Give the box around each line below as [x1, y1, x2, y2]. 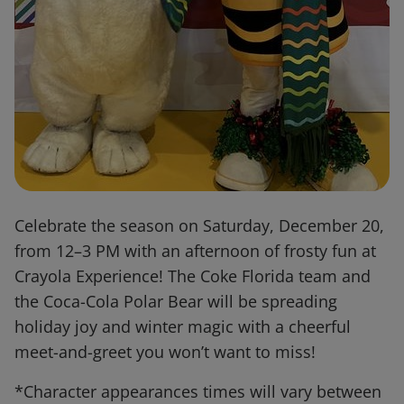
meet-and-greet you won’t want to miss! [14, 341, 316, 363]
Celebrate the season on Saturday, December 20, [14, 215, 384, 237]
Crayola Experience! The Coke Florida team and [14, 265, 371, 288]
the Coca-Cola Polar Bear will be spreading [14, 290, 337, 313]
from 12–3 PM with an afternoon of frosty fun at [14, 240, 376, 262]
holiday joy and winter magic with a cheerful [14, 316, 351, 338]
